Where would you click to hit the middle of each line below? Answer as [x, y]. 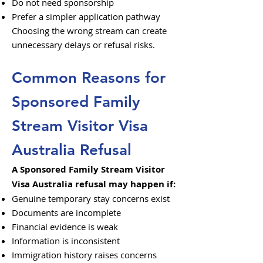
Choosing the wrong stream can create [89, 31]
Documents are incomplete [66, 213]
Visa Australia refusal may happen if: [94, 184]
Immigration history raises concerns [84, 255]
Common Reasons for [89, 78]
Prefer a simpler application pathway [86, 16]
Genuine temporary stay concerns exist [91, 198]
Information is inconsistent [66, 241]
